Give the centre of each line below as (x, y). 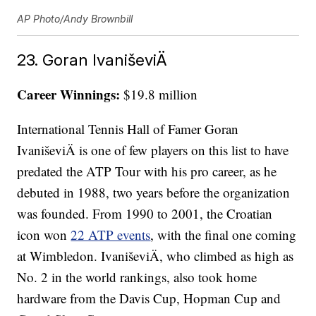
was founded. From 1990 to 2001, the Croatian (145, 214)
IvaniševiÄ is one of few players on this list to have (153, 150)
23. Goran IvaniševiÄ (92, 60)
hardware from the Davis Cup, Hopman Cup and (149, 298)
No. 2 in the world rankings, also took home (137, 277)
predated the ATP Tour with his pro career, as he (147, 171)
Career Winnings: (69, 95)
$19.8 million (159, 95)
